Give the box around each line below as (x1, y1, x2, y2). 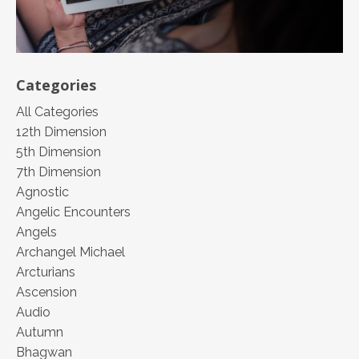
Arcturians (16, 264, 75, 280)
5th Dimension (16, 144, 101, 160)
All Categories (16, 104, 99, 120)
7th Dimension (16, 164, 101, 180)
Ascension (16, 284, 77, 301)
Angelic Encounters (16, 204, 131, 220)
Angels (16, 224, 57, 240)
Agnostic (16, 184, 69, 200)
